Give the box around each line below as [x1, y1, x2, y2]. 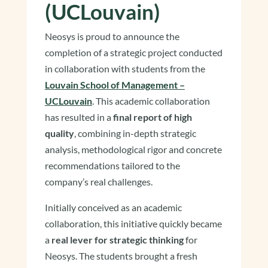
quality [44, 127, 74, 139]
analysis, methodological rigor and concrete [44, 144, 222, 156]
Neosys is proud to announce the [44, 31, 179, 42]
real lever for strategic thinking [51, 234, 184, 246]
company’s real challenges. [44, 176, 153, 188]
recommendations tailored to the [44, 160, 180, 172]
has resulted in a [44, 111, 113, 123]
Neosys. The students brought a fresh [44, 250, 197, 262]
